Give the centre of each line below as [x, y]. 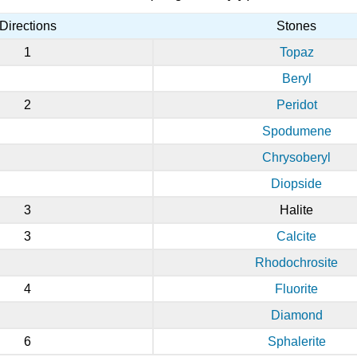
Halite [296, 210]
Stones [296, 26]
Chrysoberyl [296, 158]
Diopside [296, 184]
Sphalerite [296, 342]
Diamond [296, 316]
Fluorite [296, 289]
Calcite [296, 237]
